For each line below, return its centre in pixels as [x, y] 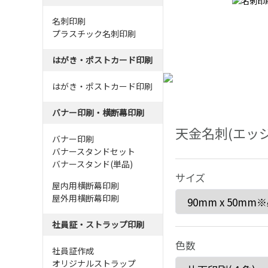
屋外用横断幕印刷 [86, 198]
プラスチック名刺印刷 [94, 33]
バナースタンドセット [94, 151]
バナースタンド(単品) [92, 164]
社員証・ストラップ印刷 [98, 224]
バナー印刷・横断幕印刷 [98, 112]
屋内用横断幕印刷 [86, 185]
